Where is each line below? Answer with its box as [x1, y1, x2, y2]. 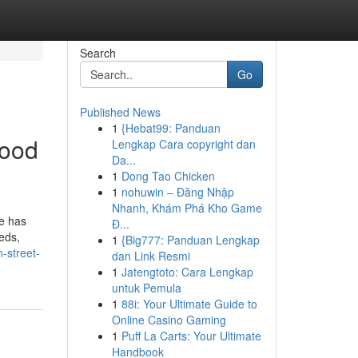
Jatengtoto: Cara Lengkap [121, 264, 253, 280]
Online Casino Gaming [111, 312, 226, 328]
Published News [79, 104, 161, 120]
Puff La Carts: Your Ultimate [121, 328, 261, 344]
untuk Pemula [111, 280, 181, 296]
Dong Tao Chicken [121, 168, 215, 184]
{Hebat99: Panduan [121, 120, 221, 136]
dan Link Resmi [111, 248, 190, 264]
